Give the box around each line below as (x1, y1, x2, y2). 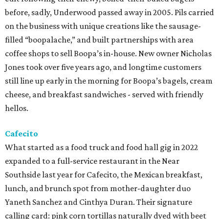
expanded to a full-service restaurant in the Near (5, 156, 179, 166)
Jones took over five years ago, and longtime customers (5, 62, 201, 72)
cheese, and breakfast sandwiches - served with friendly (5, 89, 203, 99)
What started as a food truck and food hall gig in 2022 (5, 142, 198, 152)
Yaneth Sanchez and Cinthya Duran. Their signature (5, 197, 192, 207)
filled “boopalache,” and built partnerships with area (5, 35, 194, 44)
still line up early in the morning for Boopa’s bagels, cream (5, 76, 213, 86)
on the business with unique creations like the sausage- (5, 21, 201, 31)
